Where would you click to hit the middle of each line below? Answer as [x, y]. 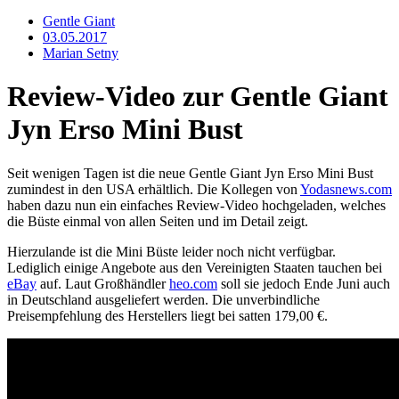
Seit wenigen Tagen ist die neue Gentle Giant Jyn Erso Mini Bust [190, 173]
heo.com [193, 283]
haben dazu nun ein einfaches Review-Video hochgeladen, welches [196, 205]
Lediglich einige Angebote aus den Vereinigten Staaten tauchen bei [195, 267]
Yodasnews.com [346, 189]
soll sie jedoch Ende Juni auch [304, 283]
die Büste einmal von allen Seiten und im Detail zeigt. [158, 221]
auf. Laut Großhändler [103, 283]
